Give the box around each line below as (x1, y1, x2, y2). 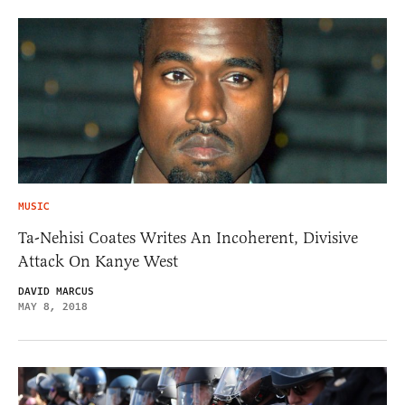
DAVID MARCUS (18, 283, 94, 299)
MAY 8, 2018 (18, 298, 88, 315)
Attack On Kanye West (18, 250, 178, 271)
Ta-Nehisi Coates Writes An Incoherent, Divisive (18, 227, 358, 248)
